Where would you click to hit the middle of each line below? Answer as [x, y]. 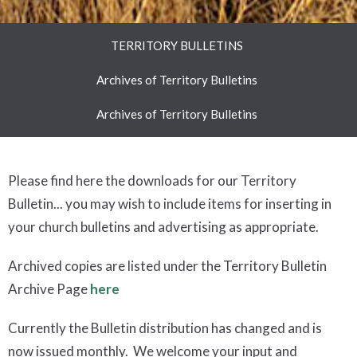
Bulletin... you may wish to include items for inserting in [170, 203]
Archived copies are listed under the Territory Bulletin [167, 265]
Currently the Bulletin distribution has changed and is [165, 328]
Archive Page [49, 288]
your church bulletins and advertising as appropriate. [166, 226]
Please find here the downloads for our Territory [152, 180]
